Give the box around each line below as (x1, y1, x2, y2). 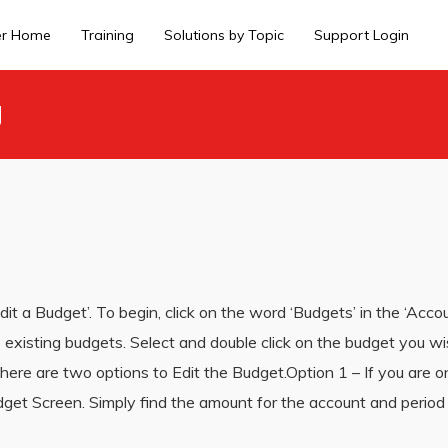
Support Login (314, 26, 409, 44)
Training (81, 26, 134, 44)
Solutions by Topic (164, 26, 284, 44)
